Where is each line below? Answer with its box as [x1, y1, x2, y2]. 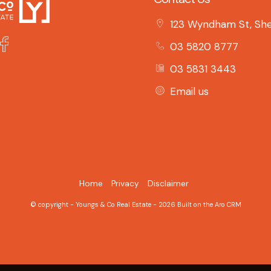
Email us [169, 84, 209, 98]
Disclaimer [148, 178, 189, 189]
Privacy [111, 178, 139, 189]
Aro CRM [214, 200, 241, 209]
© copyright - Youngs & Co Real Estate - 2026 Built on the [30, 200, 215, 209]
